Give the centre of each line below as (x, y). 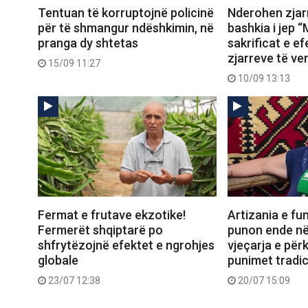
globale (58, 261)
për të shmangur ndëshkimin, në (126, 28)
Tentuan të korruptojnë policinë (126, 13)
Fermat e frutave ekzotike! (112, 215)
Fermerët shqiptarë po (100, 230)
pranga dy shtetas (88, 43)
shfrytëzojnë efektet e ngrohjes (126, 245)
